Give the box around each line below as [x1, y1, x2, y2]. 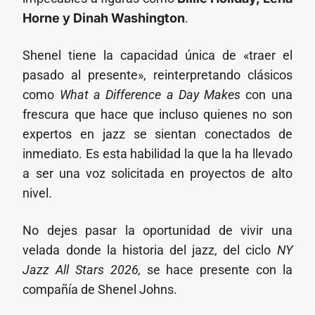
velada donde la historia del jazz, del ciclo [22, 243, 277, 258]
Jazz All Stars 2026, [22, 262, 141, 278]
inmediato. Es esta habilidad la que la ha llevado [22, 146, 292, 162]
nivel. [22, 186, 53, 201]
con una [240, 87, 292, 103]
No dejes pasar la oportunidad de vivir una [22, 223, 292, 238]
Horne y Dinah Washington [22, 10, 186, 25]
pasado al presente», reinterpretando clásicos [22, 67, 292, 83]
